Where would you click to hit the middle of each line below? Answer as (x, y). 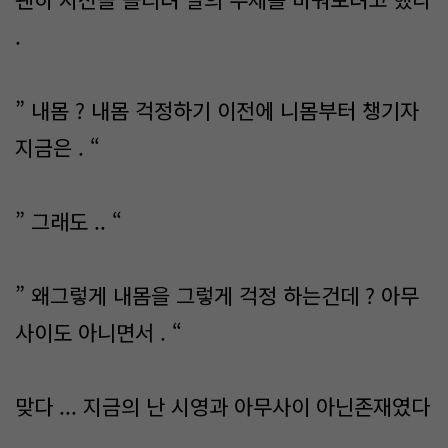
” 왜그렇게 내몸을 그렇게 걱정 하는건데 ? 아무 (217, 295)
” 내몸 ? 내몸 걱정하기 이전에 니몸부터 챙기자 (217, 110)
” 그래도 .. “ (68, 221)
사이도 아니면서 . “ (98, 332)
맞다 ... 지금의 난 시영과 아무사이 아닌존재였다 (222, 406)
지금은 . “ (57, 147)
